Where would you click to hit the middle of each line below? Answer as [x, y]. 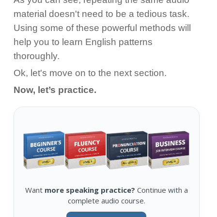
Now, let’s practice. [55, 90]
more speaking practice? [90, 190]
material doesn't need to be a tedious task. [101, 14]
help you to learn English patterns [83, 42]
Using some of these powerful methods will [102, 28]
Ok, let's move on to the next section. [90, 73]
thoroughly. [36, 56]
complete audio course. [106, 200]
